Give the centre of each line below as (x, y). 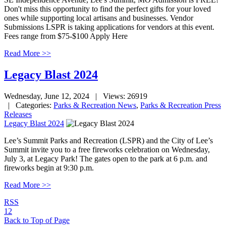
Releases (18, 114)
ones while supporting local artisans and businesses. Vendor (99, 18)
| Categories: (29, 105)
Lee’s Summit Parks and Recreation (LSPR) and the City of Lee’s (108, 140)
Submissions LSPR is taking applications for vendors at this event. (109, 27)
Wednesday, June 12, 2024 (47, 96)
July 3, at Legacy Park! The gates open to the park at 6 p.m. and (106, 158)
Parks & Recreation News (95, 105)
